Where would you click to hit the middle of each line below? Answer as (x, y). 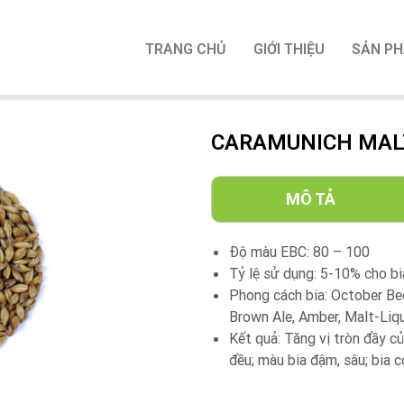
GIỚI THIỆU (289, 49)
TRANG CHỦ (186, 49)
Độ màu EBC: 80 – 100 (299, 252)
